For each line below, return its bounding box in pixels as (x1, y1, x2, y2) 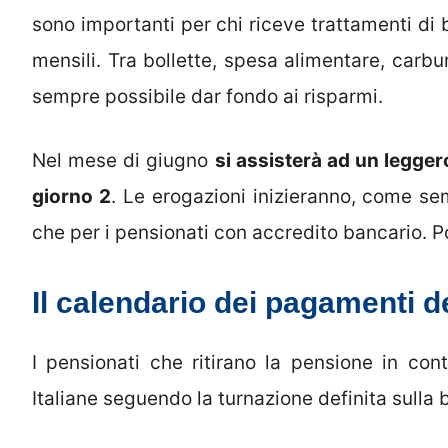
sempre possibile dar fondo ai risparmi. (32, 84, 383, 108)
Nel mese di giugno (32, 149, 215, 173)
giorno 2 (32, 185, 111, 209)
